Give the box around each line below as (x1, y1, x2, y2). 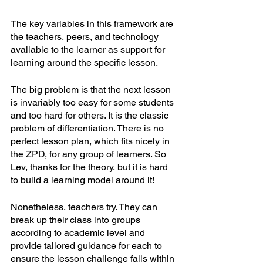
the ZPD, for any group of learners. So (11, 149, 168, 160)
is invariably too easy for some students (11, 97, 176, 109)
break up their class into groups (11, 214, 143, 226)
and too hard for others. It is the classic (11, 110, 171, 122)
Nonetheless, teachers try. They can (11, 201, 160, 213)
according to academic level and (11, 227, 147, 239)
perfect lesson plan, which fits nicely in (11, 136, 172, 147)
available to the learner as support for (11, 44, 167, 56)
